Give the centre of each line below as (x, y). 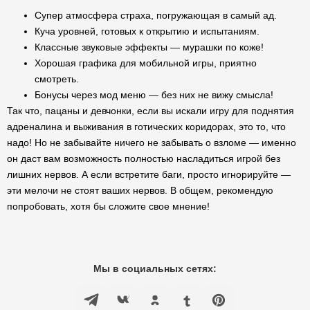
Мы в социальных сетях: (155, 268)
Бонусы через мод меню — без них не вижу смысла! (154, 95)
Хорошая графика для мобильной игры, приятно (146, 63)
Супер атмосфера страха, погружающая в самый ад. (156, 15)
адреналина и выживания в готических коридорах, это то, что (146, 127)
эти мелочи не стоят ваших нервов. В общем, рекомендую (140, 190)
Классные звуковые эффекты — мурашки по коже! (149, 47)
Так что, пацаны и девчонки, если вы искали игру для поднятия (151, 111)
